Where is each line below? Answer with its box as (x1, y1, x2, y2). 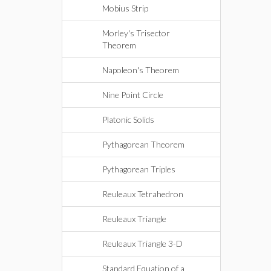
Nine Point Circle (102, 90, 163, 100)
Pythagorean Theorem (102, 139, 184, 149)
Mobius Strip (102, 3, 148, 13)
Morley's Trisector (102, 28, 170, 38)
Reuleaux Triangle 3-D (102, 238, 183, 249)
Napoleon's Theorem (102, 65, 179, 75)
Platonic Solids (102, 114, 154, 125)
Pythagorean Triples (102, 164, 175, 174)
